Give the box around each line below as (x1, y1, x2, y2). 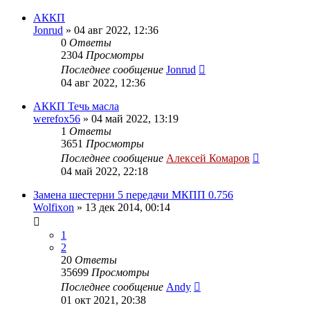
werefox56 (33, 112, 80, 125)
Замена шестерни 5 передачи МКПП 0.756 (33, 188, 233, 201)
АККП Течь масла (33, 100, 119, 112)
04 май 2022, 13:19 (91, 112, 179, 125)
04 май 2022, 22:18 (61, 165, 148, 177)
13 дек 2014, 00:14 (85, 201, 170, 213)
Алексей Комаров (166, 152, 250, 164)
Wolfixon (33, 201, 74, 213)
